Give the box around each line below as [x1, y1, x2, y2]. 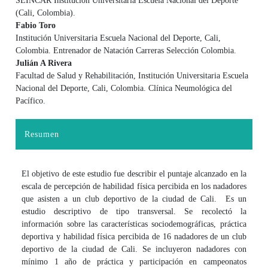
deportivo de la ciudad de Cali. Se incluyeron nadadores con [22, 244, 246, 254]
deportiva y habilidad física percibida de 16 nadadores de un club [22, 232, 246, 241]
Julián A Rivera [16, 58, 72, 68]
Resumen [25, 129, 59, 139]
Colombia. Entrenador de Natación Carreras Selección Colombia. [16, 45, 237, 55]
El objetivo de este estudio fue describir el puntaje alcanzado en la [22, 169, 246, 178]
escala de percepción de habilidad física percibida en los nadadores [22, 181, 246, 191]
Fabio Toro [16, 20, 56, 30]
